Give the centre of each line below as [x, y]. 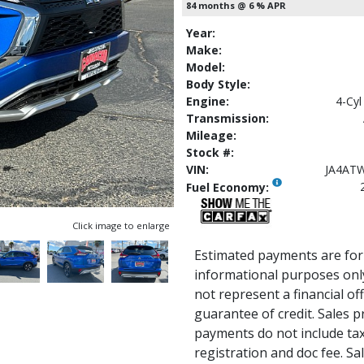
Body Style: [218, 84]
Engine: [208, 101]
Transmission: [227, 118]
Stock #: [210, 152]
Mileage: [211, 135]
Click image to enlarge [121, 226]
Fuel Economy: [229, 187]
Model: [206, 67]
